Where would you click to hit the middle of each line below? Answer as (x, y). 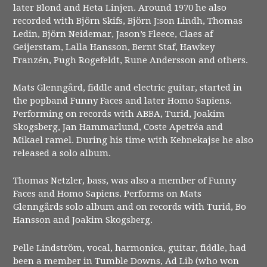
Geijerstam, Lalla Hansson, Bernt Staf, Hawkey (114, 47)
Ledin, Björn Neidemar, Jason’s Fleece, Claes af (113, 34)
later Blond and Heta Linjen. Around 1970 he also (120, 7)
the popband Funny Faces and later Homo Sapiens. (123, 101)
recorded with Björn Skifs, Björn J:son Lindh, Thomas (128, 21)
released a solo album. (62, 153)
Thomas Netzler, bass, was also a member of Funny (125, 181)
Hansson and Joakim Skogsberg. (83, 220)
